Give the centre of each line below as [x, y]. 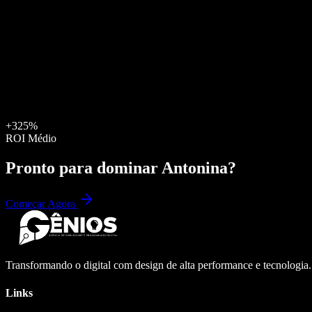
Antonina [195, 167]
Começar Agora [42, 204]
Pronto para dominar [84, 167]
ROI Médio [31, 138]
